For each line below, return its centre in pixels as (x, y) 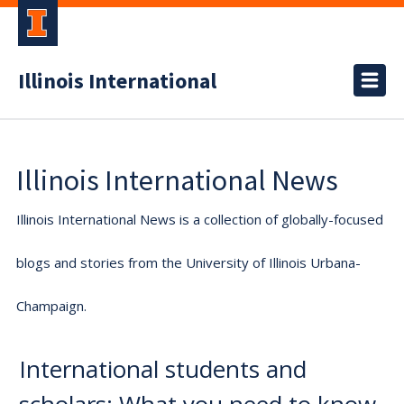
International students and (163, 369)
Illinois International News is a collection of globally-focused (200, 219)
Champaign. (51, 306)
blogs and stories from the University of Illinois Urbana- (188, 262)
